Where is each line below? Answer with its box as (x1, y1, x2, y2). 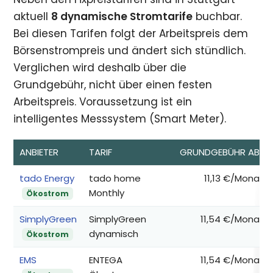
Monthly (89, 186, 125, 199)
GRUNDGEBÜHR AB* (180, 146, 264, 158)
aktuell (13, 9, 52, 24)
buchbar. (193, 9, 243, 24)
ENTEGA (89, 253, 123, 266)
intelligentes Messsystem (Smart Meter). (13, 112, 227, 126)
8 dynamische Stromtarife (51, 9, 193, 24)
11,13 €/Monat (204, 172, 264, 185)
